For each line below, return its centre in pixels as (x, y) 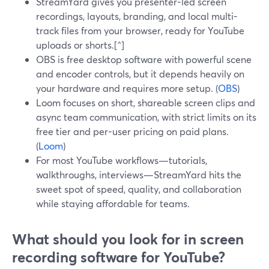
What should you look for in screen (128, 239)
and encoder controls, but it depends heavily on (140, 74)
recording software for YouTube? (119, 257)
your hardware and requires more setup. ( (127, 88)
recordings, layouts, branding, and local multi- (137, 16)
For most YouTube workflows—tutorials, (122, 160)
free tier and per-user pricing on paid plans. (132, 131)
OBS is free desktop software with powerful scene (144, 59)
